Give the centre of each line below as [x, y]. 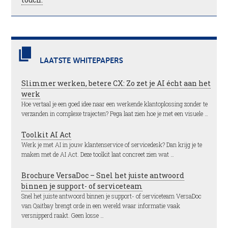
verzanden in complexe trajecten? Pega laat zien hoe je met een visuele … [115, 113]
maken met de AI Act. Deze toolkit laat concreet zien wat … [98, 154]
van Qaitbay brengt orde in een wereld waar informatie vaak [101, 206]
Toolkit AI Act [47, 135]
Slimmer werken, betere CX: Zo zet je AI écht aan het [116, 83]
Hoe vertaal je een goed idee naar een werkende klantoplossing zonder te [115, 104]
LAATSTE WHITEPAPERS [81, 61]
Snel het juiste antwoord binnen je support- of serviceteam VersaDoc [112, 196]
